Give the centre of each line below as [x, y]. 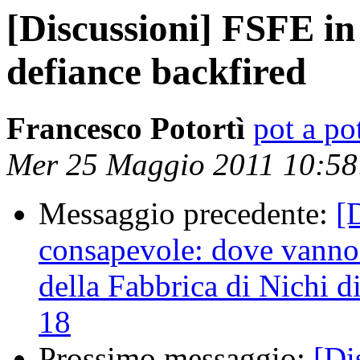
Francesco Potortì [126, 129]
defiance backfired [156, 72]
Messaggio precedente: [187, 214]
